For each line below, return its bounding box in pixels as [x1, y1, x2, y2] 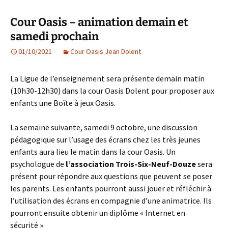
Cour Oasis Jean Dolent [70, 47, 141, 56]
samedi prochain [10, 30, 99, 44]
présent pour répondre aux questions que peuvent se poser [10, 171, 212, 182]
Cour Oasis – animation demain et [10, 15, 188, 30]
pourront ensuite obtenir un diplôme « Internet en [10, 208, 185, 218]
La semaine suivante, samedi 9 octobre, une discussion [10, 122, 197, 133]
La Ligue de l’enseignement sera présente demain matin [10, 73, 205, 84]
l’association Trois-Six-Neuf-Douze [66, 159, 196, 169]
